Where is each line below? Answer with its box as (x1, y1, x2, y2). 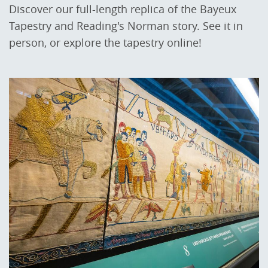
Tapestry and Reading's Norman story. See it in (9, 18, 243, 33)
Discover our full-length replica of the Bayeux (9, 1, 236, 16)
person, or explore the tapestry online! (9, 35, 202, 50)
